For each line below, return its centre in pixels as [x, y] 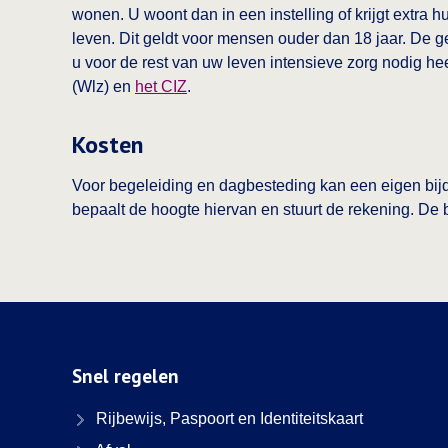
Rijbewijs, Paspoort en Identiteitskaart [227, 418]
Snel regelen [125, 376]
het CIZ [161, 86]
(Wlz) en [103, 86]
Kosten [107, 144]
